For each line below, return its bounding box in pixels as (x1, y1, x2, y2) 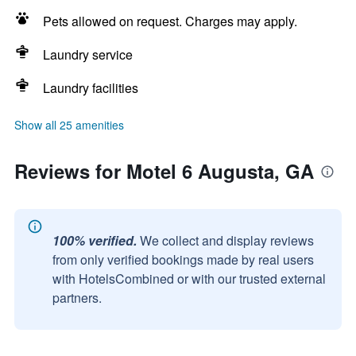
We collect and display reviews (140, 231, 314, 250)
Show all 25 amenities (14, 117, 124, 133)
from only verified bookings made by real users (52, 250, 314, 269)
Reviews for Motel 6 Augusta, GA (14, 157, 314, 184)
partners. (52, 288, 102, 307)
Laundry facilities (43, 79, 138, 97)
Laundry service (43, 45, 133, 64)
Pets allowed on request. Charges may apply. (43, 12, 297, 30)
